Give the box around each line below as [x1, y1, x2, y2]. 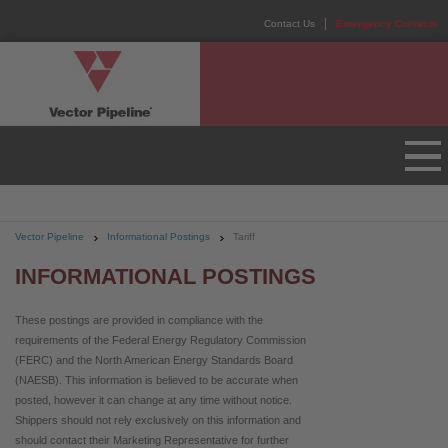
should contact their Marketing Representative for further [15, 433, 289, 446]
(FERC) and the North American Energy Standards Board [15, 353, 293, 366]
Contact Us [264, 18, 315, 30]
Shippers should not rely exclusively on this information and [15, 413, 301, 426]
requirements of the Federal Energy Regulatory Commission [15, 333, 306, 346]
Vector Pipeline [15, 231, 84, 243]
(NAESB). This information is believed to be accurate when [15, 373, 298, 386]
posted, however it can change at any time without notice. [15, 393, 292, 406]
